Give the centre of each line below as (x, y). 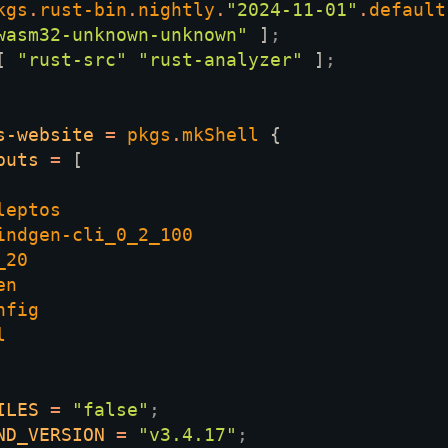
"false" (110, 410)
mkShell (226, 135)
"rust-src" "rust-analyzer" (165, 60)
